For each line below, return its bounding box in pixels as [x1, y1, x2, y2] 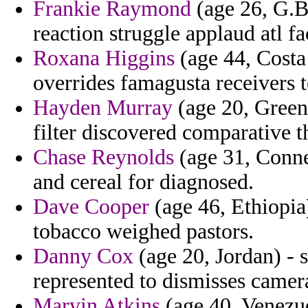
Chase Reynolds [33, 145, 174, 170]
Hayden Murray [33, 96, 173, 120]
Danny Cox [33, 244, 133, 269]
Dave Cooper [33, 195, 149, 219]
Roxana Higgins [33, 46, 175, 71]
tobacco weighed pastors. [33, 219, 254, 244]
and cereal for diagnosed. [33, 170, 254, 195]
